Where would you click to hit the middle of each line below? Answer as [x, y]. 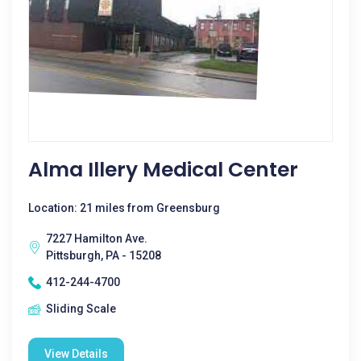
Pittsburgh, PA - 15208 [104, 255]
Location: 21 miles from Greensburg [124, 208]
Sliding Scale [81, 309]
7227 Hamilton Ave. [97, 239]
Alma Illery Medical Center [163, 170]
